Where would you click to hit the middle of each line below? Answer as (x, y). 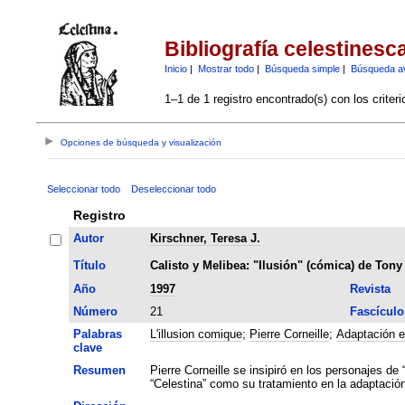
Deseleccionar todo (173, 188)
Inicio (175, 68)
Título (89, 265)
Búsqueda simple (302, 68)
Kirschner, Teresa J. (205, 238)
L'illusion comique (196, 334)
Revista (370, 288)
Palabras (97, 334)
